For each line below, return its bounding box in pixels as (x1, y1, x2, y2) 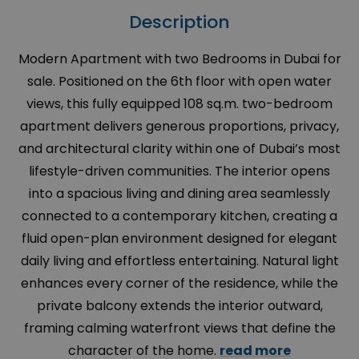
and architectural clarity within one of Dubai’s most (18, 139, 341, 159)
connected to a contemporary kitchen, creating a (22, 207, 337, 226)
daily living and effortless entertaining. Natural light (20, 252, 339, 271)
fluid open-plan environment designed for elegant (22, 229, 337, 248)
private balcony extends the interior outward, (36, 296, 323, 316)
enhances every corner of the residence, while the (21, 274, 338, 293)
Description (129, 10, 230, 35)
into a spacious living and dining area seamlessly (29, 184, 330, 204)
